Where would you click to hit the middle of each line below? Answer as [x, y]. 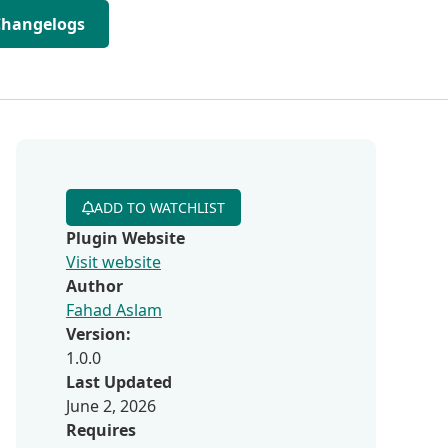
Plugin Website [125, 238]
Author [94, 286]
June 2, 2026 [111, 406]
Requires [101, 430]
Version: [98, 334]
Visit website [113, 262]
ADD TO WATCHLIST [159, 207]
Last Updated [119, 382]
